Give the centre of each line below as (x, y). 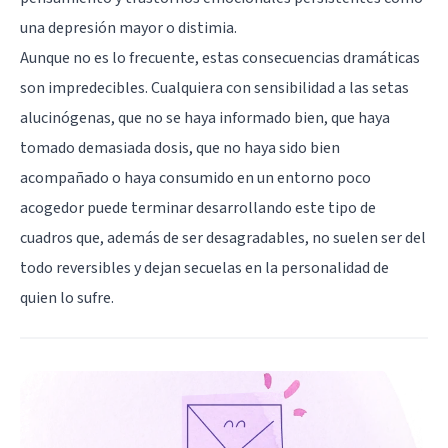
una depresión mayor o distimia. (128, 27)
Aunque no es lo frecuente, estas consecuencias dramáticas (220, 57)
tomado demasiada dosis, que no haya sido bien (180, 147)
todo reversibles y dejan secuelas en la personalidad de (204, 267)
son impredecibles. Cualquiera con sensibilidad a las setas (214, 87)
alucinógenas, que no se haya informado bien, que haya (205, 117)
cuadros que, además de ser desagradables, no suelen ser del (223, 237)
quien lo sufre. (67, 297)
